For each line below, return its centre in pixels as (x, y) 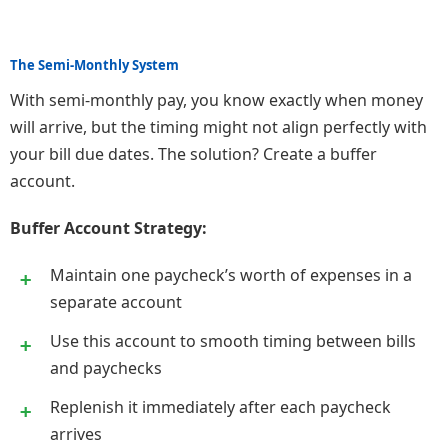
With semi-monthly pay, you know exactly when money (216, 100)
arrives (76, 434)
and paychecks (106, 368)
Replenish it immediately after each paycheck (220, 407)
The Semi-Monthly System (94, 65)
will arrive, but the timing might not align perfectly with (218, 127)
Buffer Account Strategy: (108, 228)
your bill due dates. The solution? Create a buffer (193, 154)
